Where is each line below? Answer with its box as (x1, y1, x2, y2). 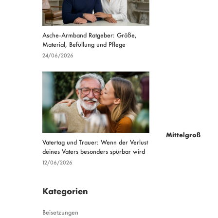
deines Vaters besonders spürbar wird (42, 146, 145, 156)
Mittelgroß (165, 130, 200, 139)
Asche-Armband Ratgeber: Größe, (42, 30, 137, 39)
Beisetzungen (42, 207, 78, 217)
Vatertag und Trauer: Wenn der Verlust (42, 137, 148, 146)
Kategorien (42, 184, 88, 197)
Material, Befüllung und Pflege (42, 39, 126, 49)
